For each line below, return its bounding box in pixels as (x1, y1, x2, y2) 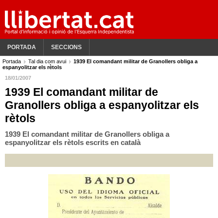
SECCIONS (51, 44, 82, 51)
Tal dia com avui (28, 58, 68, 64)
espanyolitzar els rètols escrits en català (5, 138, 141, 146)
